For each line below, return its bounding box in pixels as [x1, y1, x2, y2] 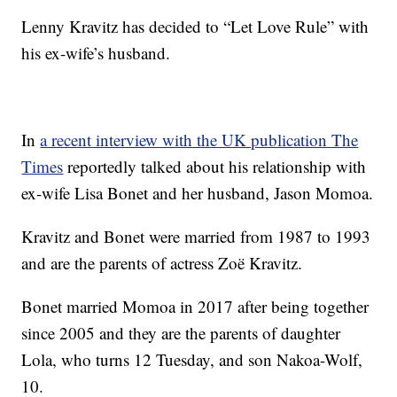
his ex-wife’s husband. [21, 42, 171, 64]
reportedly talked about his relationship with [63, 155, 367, 177]
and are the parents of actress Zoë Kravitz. [21, 252, 303, 274]
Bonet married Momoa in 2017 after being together [21, 295, 370, 317]
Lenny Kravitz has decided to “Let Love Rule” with [21, 15, 370, 37]
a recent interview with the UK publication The [40, 128, 359, 151]
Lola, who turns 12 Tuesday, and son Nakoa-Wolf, [21, 348, 363, 370]
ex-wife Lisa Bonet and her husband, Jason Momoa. [21, 182, 374, 204]
